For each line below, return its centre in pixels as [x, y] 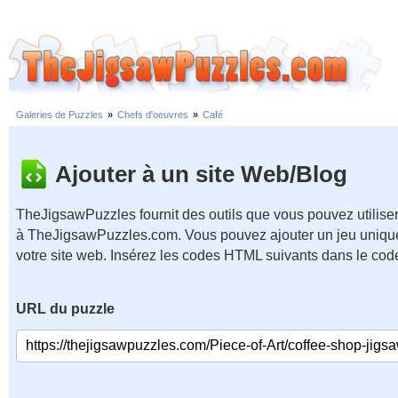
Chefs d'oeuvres [153, 115]
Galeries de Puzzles [60, 115]
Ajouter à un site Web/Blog [201, 174]
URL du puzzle [65, 309]
